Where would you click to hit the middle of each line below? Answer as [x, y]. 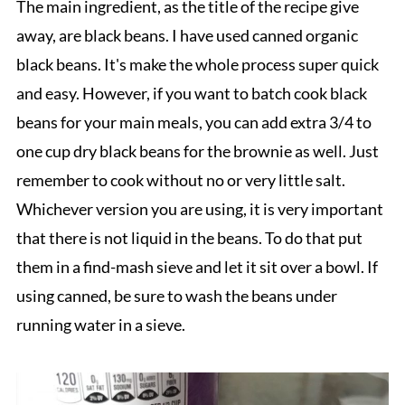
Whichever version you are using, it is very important [199, 208]
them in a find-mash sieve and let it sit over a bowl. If [197, 266]
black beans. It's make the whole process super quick [197, 64]
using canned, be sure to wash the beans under [176, 295]
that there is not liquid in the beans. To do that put [189, 237]
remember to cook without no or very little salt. [180, 179]
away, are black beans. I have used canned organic [187, 35]
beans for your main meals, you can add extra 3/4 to [193, 122]
